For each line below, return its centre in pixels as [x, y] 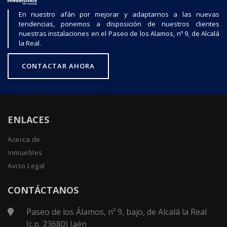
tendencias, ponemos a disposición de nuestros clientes [119, 24]
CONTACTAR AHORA [58, 66]
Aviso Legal [26, 165]
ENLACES [28, 119]
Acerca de [24, 139]
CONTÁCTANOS [43, 190]
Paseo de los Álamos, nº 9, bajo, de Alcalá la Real [117, 212]
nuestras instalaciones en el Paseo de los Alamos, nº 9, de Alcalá [119, 33]
